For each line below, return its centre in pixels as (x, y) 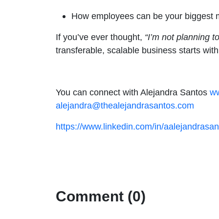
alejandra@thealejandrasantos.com (125, 105)
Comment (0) (101, 196)
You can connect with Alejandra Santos (133, 92)
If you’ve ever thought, (100, 37)
